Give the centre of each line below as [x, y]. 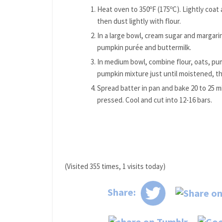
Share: [122, 192]
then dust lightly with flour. [139, 21]
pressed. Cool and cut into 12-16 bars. [154, 100]
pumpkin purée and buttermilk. [144, 47]
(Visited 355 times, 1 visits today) [115, 166]
